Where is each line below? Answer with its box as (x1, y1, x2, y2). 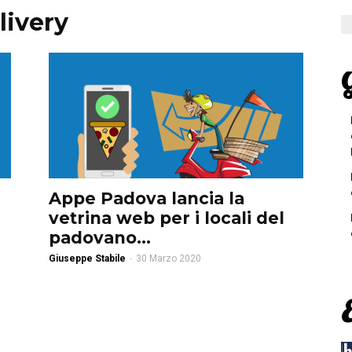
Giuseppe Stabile (49, 253, 126, 264)
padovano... (49, 228, 151, 247)
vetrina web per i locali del (49, 208, 284, 228)
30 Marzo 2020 (136, 253, 201, 264)
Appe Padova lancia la (49, 189, 244, 208)
